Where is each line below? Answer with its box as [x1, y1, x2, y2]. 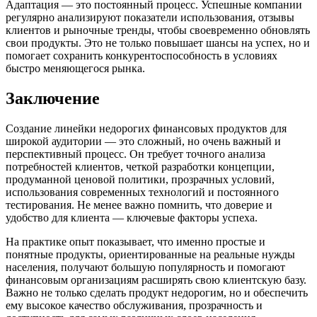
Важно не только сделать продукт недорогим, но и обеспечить [6, 286, 308, 299]
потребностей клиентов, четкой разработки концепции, [6, 160, 275, 173]
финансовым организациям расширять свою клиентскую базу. [6, 273, 306, 286]
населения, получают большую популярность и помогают [6, 260, 285, 273]
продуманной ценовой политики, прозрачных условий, [6, 173, 275, 185]
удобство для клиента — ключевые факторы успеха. [6, 211, 258, 224]
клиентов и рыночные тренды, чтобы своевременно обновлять [6, 23, 310, 36]
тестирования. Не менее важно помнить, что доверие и [6, 198, 272, 211]
